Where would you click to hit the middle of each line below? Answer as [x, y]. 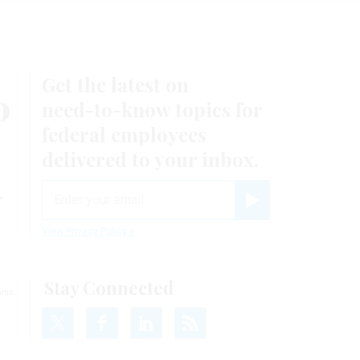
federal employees [124, 134]
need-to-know [106, 109]
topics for [216, 109]
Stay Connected [109, 287]
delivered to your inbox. [150, 159]
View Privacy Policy [86, 231]
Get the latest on [115, 84]
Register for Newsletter [294, 213]
